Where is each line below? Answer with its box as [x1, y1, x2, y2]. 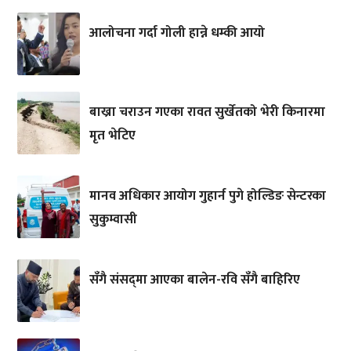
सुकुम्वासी [89, 208, 137, 231]
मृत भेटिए [89, 125, 136, 147]
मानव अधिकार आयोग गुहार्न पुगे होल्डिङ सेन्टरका [89, 185, 326, 208]
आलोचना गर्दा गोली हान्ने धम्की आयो [89, 21, 265, 44]
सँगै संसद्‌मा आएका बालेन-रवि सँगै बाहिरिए [89, 269, 300, 291]
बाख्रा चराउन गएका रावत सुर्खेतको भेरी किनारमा [89, 101, 325, 124]
